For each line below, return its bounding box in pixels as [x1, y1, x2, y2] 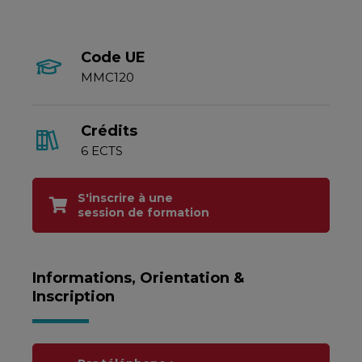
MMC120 [81, 69, 134, 85]
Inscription [32, 288, 115, 305]
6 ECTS [81, 143, 123, 158]
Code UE [81, 48, 145, 66]
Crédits [81, 122, 137, 140]
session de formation [78, 205, 209, 220]
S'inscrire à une [78, 191, 173, 205]
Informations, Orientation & [32, 269, 244, 287]
